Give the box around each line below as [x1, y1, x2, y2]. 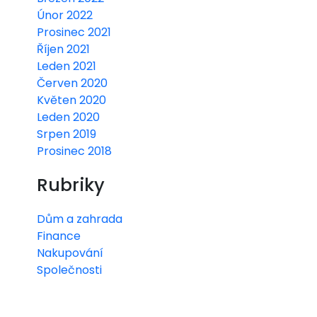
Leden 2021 [37, 57, 96, 74]
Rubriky [37, 172, 105, 197]
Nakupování [37, 244, 103, 261]
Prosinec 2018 [37, 142, 112, 159]
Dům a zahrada [37, 210, 122, 227]
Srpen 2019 [37, 125, 96, 142]
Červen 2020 [37, 74, 108, 91]
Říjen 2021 [37, 40, 90, 57]
